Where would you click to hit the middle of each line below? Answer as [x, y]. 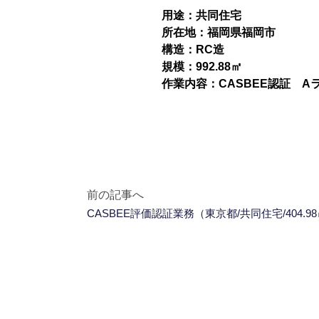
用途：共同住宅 [202, 16]
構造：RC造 [193, 50]
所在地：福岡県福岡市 [219, 33]
